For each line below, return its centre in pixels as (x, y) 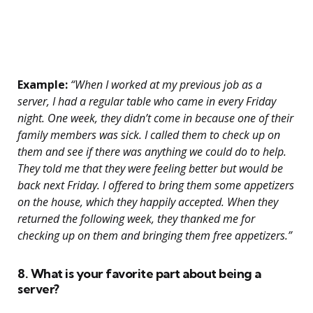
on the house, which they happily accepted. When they (148, 202)
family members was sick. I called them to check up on (149, 135)
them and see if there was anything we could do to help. (152, 152)
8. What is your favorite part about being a (139, 274)
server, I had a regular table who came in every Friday (147, 102)
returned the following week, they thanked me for (136, 219)
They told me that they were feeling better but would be (150, 169)
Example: (43, 85)
